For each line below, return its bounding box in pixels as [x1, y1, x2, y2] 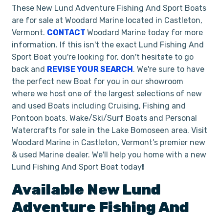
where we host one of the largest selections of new [12, 89, 202, 98]
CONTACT [47, 28, 86, 37]
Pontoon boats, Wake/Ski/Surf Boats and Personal [12, 113, 197, 123]
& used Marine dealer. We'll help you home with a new [12, 150, 206, 159]
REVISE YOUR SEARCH [47, 65, 133, 74]
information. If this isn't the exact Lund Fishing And [12, 40, 204, 49]
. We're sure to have [133, 65, 204, 74]
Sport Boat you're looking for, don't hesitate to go [12, 52, 194, 62]
